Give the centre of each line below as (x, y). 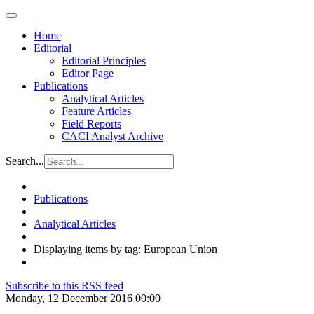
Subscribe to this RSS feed (64, 286)
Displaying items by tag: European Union (125, 249)
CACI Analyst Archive (112, 136)
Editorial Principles (104, 61)
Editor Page (88, 73)
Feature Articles (96, 111)
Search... (25, 161)
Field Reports (91, 124)
